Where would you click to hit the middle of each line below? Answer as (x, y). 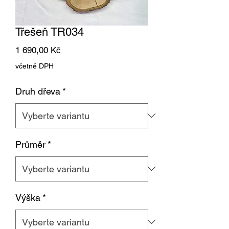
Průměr (30, 144)
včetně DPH (35, 66)
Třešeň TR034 (50, 32)
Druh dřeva (38, 91)
